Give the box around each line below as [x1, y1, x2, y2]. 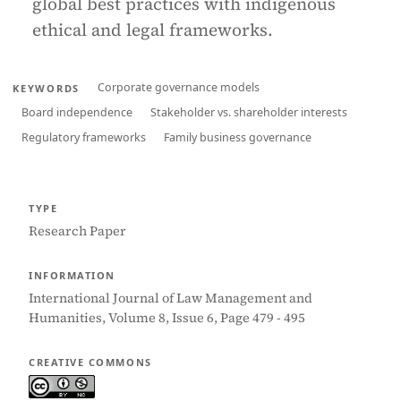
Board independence [21, 105, 132, 120]
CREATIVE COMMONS [29, 355, 152, 369]
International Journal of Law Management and [29, 289, 312, 307]
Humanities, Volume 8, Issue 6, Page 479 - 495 [29, 309, 305, 327]
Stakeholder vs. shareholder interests [150, 105, 347, 120]
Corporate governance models [98, 80, 260, 95]
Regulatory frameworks [21, 130, 146, 145]
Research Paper [29, 222, 126, 240]
